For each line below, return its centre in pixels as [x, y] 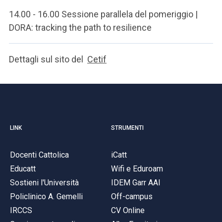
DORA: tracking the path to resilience [80, 28]
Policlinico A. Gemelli [46, 196]
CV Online [128, 210]
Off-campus [132, 196]
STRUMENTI [127, 128]
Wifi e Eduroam [137, 168]
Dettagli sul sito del [48, 59]
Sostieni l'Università [44, 182]
